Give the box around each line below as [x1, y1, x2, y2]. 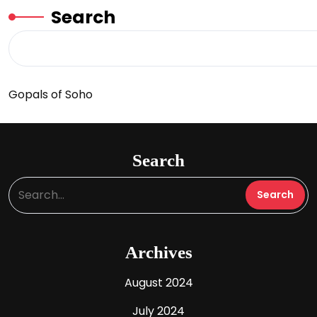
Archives [125, 242, 192, 262]
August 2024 [124, 274, 193, 291]
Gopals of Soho [8, 86, 93, 103]
